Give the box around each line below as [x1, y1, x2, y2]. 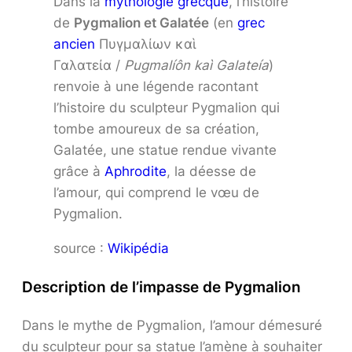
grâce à [53, 163, 104, 179]
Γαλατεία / [53, 57, 124, 73]
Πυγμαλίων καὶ [95, 35, 196, 52]
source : [53, 240, 108, 256]
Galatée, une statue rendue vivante [53, 141, 277, 158]
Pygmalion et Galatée [74, 14, 209, 31]
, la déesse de [167, 163, 256, 179]
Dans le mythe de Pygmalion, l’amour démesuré [22, 317, 322, 333]
